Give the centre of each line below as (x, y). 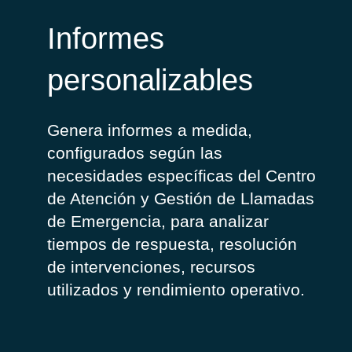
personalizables (150, 80)
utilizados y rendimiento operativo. (176, 290)
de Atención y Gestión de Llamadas (181, 199)
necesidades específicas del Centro (181, 176)
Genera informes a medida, (150, 130)
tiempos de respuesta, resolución (172, 244)
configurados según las (135, 153)
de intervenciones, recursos (151, 267)
